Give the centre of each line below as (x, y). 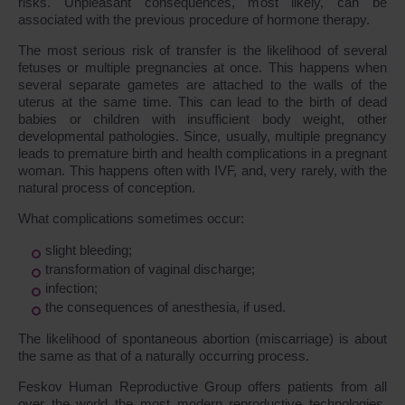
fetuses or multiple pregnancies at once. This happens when (202, 67)
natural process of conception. (107, 187)
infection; (71, 287)
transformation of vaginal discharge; (150, 268)
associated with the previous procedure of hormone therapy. (194, 19)
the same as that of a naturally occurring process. (164, 355)
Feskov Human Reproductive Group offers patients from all (202, 386)
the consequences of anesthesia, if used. (165, 306)
